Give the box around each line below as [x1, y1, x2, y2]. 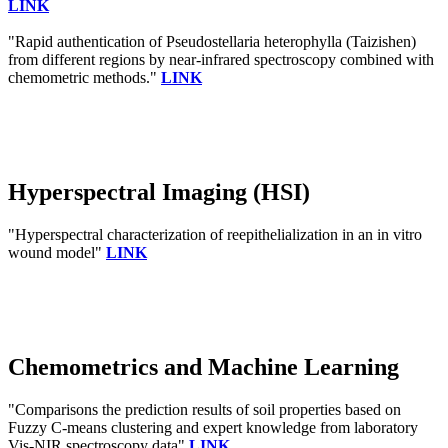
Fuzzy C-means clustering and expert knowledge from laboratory [8, 418, 418, 436]
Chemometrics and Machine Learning [8, 353, 399, 380]
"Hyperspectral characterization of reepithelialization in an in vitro [8, 225, 422, 243]
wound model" [8, 243, 106, 261]
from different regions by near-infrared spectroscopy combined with [8, 51, 434, 69]
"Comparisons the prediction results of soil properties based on [8, 400, 401, 418]
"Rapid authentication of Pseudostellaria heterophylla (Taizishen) [8, 33, 416, 51]
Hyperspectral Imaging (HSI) [8, 179, 310, 206]
